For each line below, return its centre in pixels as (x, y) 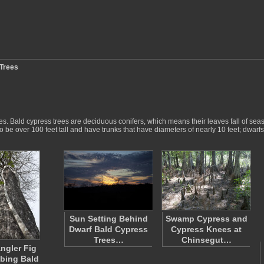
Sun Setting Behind (108, 219)
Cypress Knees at (206, 229)
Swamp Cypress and (206, 219)
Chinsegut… (206, 240)
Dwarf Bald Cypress (108, 229)
